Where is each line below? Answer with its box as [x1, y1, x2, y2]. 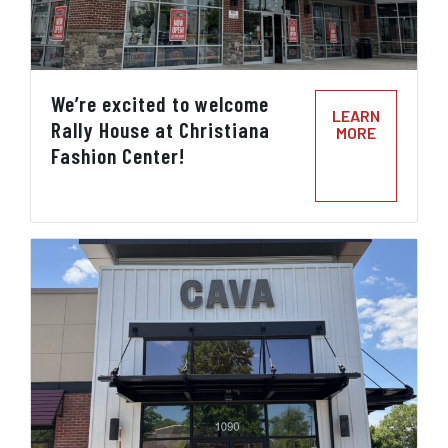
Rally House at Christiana [51, 116, 270, 143]
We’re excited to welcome [51, 90, 269, 117]
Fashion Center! [51, 142, 185, 169]
